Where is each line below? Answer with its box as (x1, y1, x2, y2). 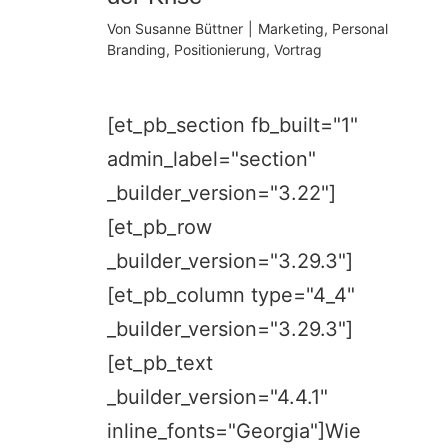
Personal (332, 19, 389, 37)
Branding (107, 40, 167, 58)
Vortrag (274, 40, 323, 58)
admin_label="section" (107, 146, 317, 171)
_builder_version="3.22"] (107, 180, 337, 205)
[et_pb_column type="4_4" (107, 282, 356, 307)
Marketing (258, 19, 325, 37)
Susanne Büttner (135, 19, 244, 37)
